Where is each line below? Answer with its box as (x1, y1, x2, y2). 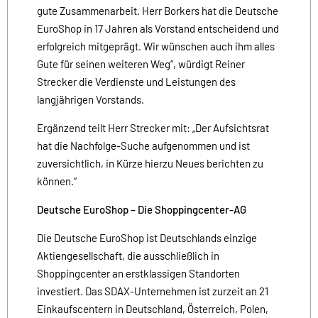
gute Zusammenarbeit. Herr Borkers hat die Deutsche (37, 4, 278, 17)
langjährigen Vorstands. (37, 92, 144, 106)
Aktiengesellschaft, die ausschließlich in (37, 248, 219, 262)
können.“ (37, 174, 77, 187)
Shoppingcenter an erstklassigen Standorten (37, 266, 240, 280)
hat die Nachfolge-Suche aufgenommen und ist (37, 138, 250, 152)
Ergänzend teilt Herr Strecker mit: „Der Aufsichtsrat (37, 121, 269, 134)
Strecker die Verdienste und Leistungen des (37, 75, 236, 88)
